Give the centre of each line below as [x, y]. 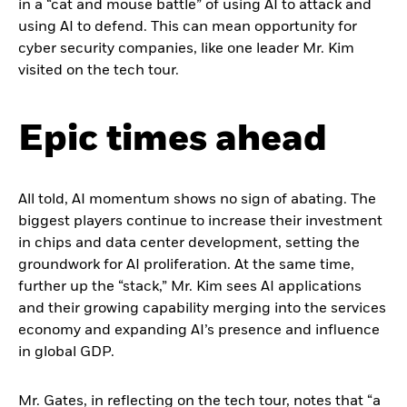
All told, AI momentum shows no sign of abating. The [197, 200]
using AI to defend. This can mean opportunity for [188, 27]
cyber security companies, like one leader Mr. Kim [186, 49]
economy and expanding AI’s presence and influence [199, 331]
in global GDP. [66, 352]
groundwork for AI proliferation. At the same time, [186, 265]
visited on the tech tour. [99, 71]
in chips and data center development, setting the [189, 243]
